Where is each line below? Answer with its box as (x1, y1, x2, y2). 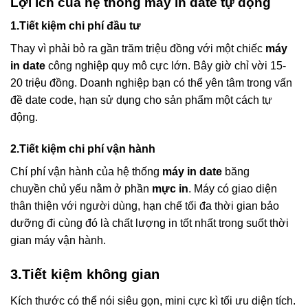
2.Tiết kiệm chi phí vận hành (10, 143, 155, 155)
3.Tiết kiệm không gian (10, 266, 159, 282)
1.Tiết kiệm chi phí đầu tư (10, 20, 141, 32)
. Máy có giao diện (188, 183, 277, 195)
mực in (152, 183, 188, 195)
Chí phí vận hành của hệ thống (10, 166, 162, 178)
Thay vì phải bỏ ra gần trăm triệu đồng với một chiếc (10, 43, 265, 55)
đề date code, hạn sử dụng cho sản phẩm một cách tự (10, 94, 272, 107)
